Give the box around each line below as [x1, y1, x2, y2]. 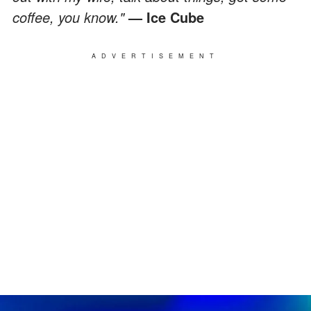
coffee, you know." [12, 6, 128, 27]
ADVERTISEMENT [92, 51, 219, 60]
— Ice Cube [128, 6, 204, 27]
